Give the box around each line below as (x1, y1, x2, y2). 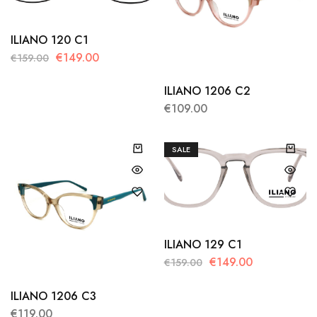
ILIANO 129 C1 (163, 236, 242, 253)
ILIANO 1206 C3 (11, 287, 96, 304)
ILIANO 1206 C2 (163, 83, 250, 100)
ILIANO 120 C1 (11, 31, 88, 48)
